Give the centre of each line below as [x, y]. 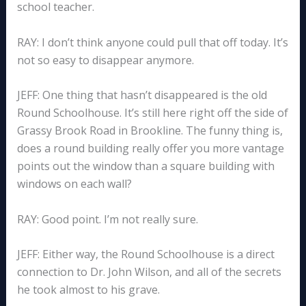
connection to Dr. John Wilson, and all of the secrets [149, 272]
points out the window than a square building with [145, 166]
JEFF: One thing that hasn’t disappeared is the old [142, 95]
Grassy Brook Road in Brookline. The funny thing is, [150, 131]
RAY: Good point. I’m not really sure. [107, 219]
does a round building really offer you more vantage [150, 149]
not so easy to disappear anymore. [105, 60]
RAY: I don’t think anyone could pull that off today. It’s [152, 42]
